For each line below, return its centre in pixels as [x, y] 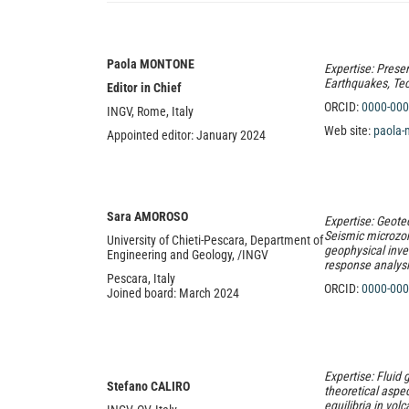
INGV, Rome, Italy [150, 111]
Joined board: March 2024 [173, 293]
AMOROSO [161, 216]
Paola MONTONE [151, 64]
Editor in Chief [144, 88]
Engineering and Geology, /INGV [188, 255]
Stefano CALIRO [148, 386]
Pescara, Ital [138, 278]
